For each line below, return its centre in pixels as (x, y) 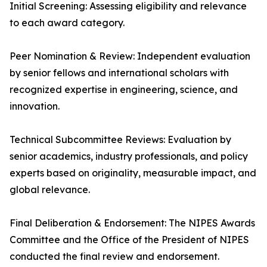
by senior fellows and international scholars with (119, 73)
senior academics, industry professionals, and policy (129, 156)
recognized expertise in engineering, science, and (124, 89)
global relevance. (50, 190)
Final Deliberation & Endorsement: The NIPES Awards (132, 223)
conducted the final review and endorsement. (114, 256)
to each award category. (67, 23)
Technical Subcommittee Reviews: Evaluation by (120, 139)
